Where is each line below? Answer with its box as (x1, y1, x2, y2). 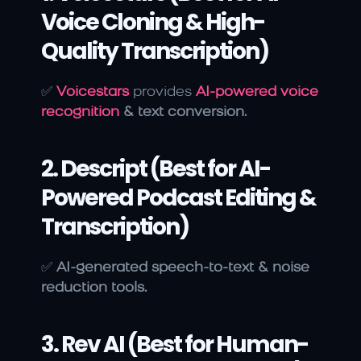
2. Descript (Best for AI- (41, 153, 270, 185)
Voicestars (56, 85, 129, 100)
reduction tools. (41, 281, 147, 296)
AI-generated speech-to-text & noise (56, 261, 309, 276)
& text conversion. (119, 106, 247, 120)
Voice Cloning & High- (41, 6, 264, 39)
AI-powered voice (196, 85, 318, 100)
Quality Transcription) (41, 35, 268, 68)
